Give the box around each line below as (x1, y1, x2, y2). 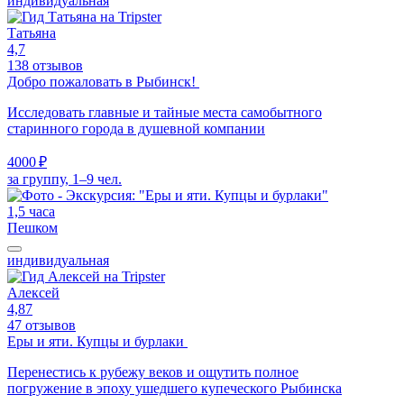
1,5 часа (7, 203, 55, 219)
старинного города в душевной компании (7, 120, 265, 136)
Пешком (7, 219, 58, 235)
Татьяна (7, 24, 56, 41)
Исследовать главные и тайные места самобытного (7, 104, 322, 120)
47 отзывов (7, 317, 76, 333)
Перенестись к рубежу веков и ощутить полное (7, 363, 298, 380)
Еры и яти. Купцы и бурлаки (7, 333, 188, 349)
